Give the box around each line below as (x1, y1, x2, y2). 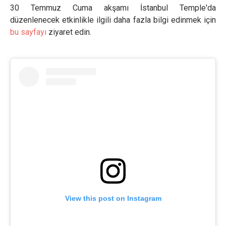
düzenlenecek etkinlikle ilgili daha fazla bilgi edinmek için (10, 15, 216, 25)
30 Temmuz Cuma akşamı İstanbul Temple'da (10, 3, 216, 13)
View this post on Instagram (65, 194, 161, 203)
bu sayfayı (10, 27, 46, 37)
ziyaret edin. (46, 27, 91, 37)
